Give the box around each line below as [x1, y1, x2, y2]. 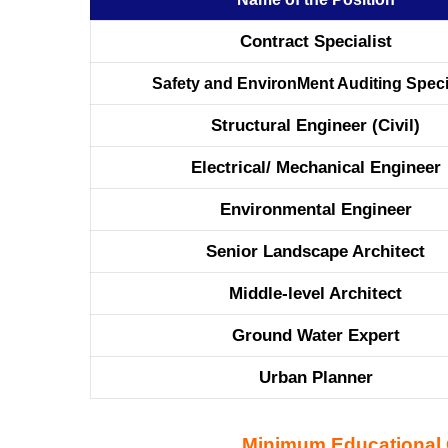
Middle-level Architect [229, 283, 402, 303]
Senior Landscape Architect [206, 241, 425, 261]
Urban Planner [258, 367, 373, 387]
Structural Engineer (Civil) [211, 115, 420, 135]
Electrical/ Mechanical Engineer [190, 157, 441, 177]
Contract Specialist [239, 31, 392, 51]
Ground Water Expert [231, 325, 400, 345]
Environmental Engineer [219, 199, 412, 219]
